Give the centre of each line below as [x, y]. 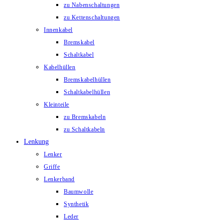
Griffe [52, 167]
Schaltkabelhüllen [87, 92]
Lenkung [36, 142]
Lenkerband [59, 179]
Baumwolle [79, 192]
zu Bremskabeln [85, 117]
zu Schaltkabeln [84, 129]
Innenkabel [58, 30]
